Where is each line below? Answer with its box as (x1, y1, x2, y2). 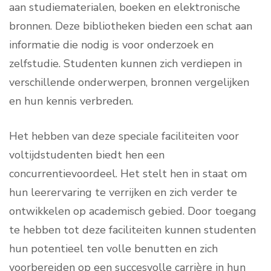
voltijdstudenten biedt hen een (9, 148, 165, 163)
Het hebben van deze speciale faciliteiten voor (9, 129, 239, 144)
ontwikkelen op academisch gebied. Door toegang (9, 204, 256, 219)
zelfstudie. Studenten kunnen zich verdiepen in (9, 56, 242, 71)
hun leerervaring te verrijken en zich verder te (9, 185, 237, 200)
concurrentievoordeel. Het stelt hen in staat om (9, 166, 247, 181)
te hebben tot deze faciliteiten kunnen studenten (9, 223, 256, 238)
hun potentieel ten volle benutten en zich (9, 241, 218, 256)
